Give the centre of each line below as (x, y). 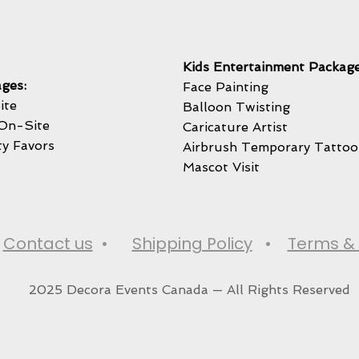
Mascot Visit (221, 167)
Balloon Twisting (236, 107)
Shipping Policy (192, 244)
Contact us (48, 244)
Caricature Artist (235, 127)
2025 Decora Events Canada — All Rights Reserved (189, 290)
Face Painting (226, 87)
